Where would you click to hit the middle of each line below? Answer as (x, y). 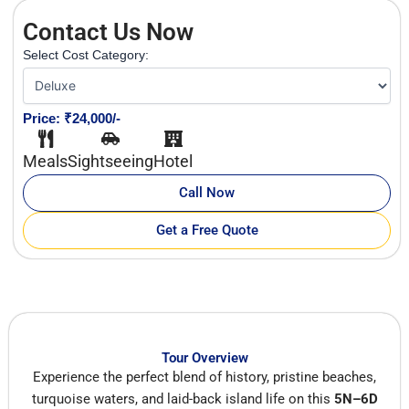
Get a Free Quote (207, 230)
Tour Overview (204, 357)
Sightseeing (110, 161)
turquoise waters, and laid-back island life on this (183, 399)
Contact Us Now (108, 31)
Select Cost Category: (86, 54)
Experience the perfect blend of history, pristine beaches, (204, 377)
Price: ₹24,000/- (72, 118)
